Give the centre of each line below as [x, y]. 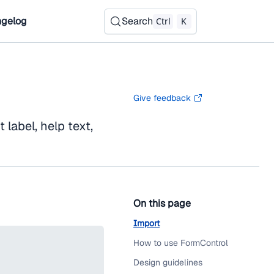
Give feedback [162, 98]
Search [137, 21]
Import [146, 223]
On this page [162, 203]
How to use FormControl [181, 243]
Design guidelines [168, 262]
